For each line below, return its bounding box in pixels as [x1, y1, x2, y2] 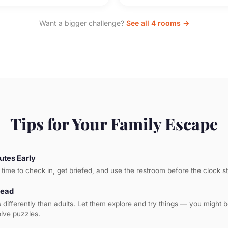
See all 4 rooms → [126, 19, 189, 27]
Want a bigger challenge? [39, 19, 126, 27]
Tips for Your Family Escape [10, 112, 218, 134]
